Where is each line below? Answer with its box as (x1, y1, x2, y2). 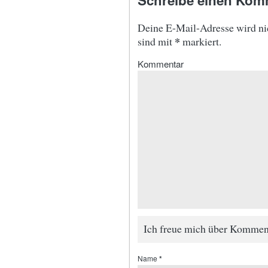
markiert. (180, 34, 221, 48)
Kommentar (138, 57, 184, 70)
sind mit (138, 34, 175, 48)
